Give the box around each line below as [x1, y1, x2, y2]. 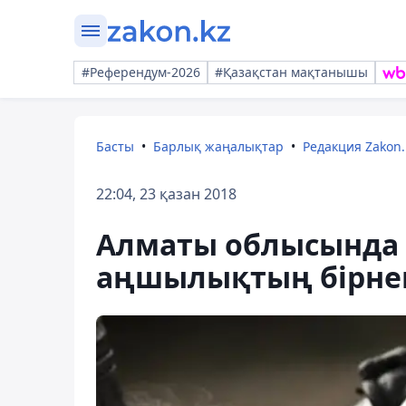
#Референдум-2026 [82, 63, 200, 81]
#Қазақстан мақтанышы [215, 63, 368, 81]
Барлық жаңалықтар [153, 138, 284, 155]
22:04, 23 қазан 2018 [96, 184, 237, 204]
